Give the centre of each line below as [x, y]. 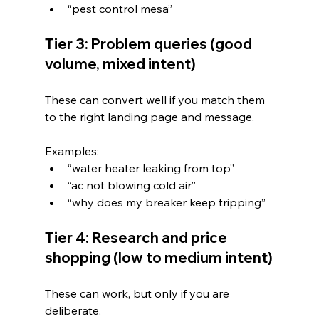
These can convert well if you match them [156, 99]
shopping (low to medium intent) [158, 257]
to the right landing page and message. [149, 116]
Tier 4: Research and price [137, 237]
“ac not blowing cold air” [131, 185]
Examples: [72, 151]
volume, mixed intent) [120, 63]
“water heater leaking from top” [151, 168]
